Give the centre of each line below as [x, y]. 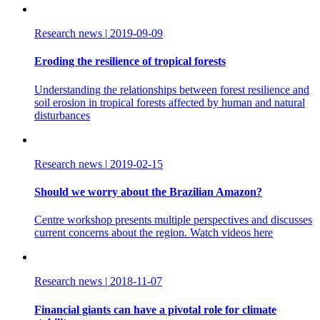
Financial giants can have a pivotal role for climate [155, 309]
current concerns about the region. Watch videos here [154, 233]
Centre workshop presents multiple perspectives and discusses [173, 220]
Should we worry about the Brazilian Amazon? [148, 191]
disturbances [62, 115]
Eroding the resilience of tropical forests [130, 61]
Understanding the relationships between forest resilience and [172, 89]
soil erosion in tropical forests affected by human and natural [170, 102]
